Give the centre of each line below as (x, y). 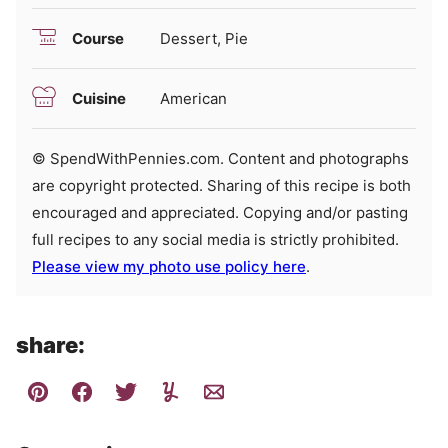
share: (50, 344)
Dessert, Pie (204, 38)
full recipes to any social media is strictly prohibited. (215, 239)
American (193, 98)
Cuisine (99, 98)
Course (98, 38)
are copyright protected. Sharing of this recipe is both (221, 185)
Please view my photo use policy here (169, 266)
